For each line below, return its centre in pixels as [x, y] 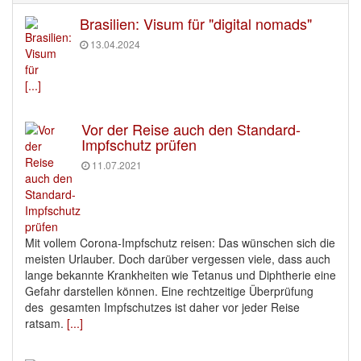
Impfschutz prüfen [139, 145]
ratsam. [46, 324]
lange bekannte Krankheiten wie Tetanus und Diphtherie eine [180, 275]
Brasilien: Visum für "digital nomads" [196, 24]
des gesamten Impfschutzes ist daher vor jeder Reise [162, 307]
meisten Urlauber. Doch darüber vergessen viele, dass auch [178, 259]
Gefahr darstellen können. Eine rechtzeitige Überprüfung [169, 291]
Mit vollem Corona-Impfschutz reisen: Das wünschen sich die [180, 243]
